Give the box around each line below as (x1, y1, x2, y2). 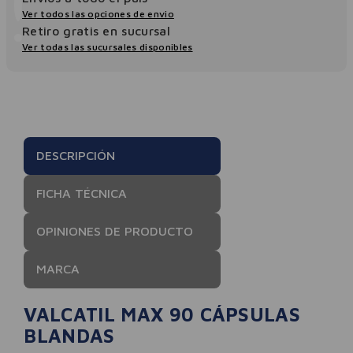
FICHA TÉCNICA (36, 186, 128, 201)
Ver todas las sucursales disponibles (22, 41, 193, 53)
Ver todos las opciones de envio (22, 8, 174, 20)
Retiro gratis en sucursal (22, 24, 170, 38)
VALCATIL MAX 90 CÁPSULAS (24, 303, 301, 325)
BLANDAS (24, 325, 115, 347)
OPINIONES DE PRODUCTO (36, 224, 194, 239)
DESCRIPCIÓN (36, 148, 116, 163)
